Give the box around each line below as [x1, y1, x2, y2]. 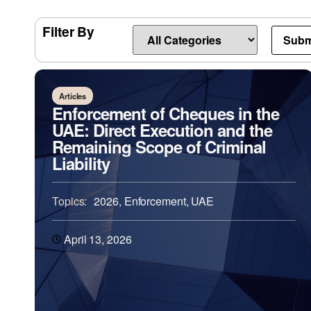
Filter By [42, 22, 95, 42]
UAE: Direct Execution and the [52, 118, 272, 142]
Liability [52, 151, 110, 176]
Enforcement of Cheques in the [52, 101, 279, 126]
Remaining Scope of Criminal [52, 135, 266, 159]
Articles [59, 90, 87, 102]
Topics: [52, 193, 87, 210]
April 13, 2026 [64, 231, 132, 248]
